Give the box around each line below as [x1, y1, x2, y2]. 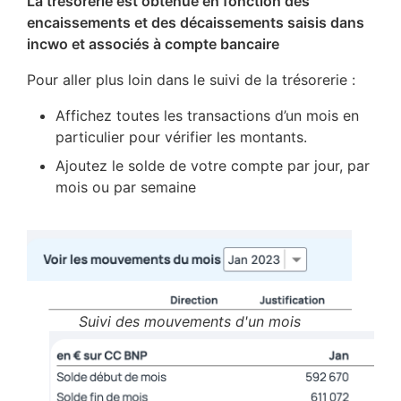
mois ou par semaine [55, 178, 200, 197]
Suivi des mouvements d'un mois [78, 311, 301, 330]
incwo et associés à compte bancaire [27, 35, 283, 54]
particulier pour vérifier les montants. [55, 128, 307, 147]
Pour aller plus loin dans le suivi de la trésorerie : [27, 71, 355, 90]
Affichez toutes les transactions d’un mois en [55, 107, 359, 125]
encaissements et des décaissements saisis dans [27, 13, 364, 32]
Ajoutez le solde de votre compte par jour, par [55, 157, 370, 175]
